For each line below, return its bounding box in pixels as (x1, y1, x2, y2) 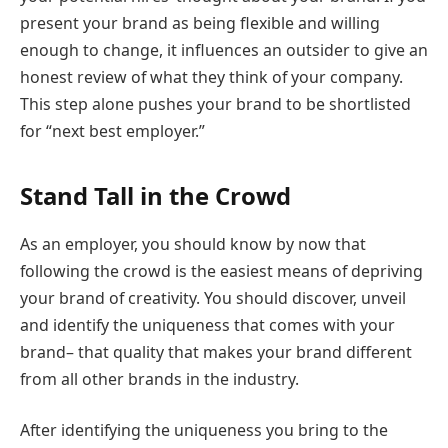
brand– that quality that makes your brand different (20, 340, 412, 363)
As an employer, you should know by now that (20, 232, 366, 255)
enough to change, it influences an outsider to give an (20, 39, 428, 62)
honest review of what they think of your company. (20, 66, 403, 89)
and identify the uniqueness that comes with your (20, 313, 395, 336)
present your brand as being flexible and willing (20, 12, 380, 35)
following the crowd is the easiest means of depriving (20, 259, 423, 282)
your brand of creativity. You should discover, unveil (20, 286, 406, 309)
